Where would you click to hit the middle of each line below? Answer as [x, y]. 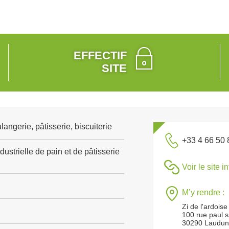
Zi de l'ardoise [205, 207]
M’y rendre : [203, 192]
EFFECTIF [100, 55]
